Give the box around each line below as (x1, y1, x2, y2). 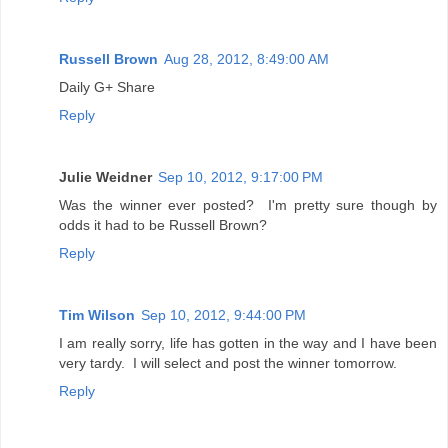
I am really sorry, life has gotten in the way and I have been (59, 335, 437, 352)
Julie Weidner (59, 169, 152, 186)
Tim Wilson (59, 307, 135, 324)
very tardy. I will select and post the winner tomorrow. (59, 355, 397, 372)
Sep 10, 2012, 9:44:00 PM (141, 307, 306, 324)
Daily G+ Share (59, 79, 155, 96)
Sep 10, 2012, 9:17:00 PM (158, 169, 323, 186)
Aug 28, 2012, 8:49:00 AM (164, 51, 329, 68)
